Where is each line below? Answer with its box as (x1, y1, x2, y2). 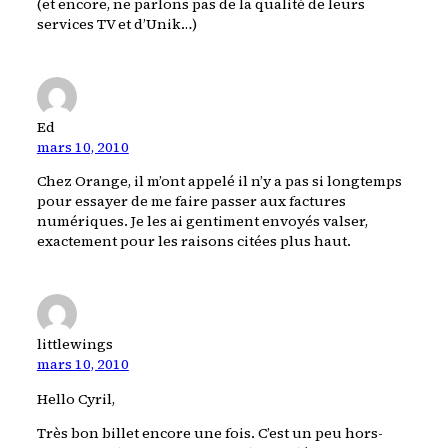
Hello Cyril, (36, 388, 115, 409)
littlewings (36, 334, 113, 355)
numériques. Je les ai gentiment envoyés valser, (36, 211, 368, 232)
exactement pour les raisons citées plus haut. (36, 231, 351, 252)
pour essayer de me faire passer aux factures (36, 191, 346, 212)
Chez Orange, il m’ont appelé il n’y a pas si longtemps (36, 171, 402, 192)
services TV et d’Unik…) (36, 13, 197, 34)
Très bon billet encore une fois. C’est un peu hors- (36, 422, 383, 443)
